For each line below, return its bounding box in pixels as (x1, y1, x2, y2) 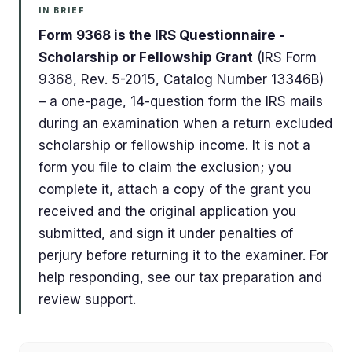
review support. (38, 291, 136, 307)
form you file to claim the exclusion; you (38, 159, 291, 175)
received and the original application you (38, 203, 296, 219)
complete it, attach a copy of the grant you (38, 181, 311, 197)
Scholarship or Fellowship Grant (38, 49, 253, 65)
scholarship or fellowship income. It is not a (38, 137, 310, 153)
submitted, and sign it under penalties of (38, 225, 293, 241)
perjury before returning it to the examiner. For (38, 247, 328, 263)
